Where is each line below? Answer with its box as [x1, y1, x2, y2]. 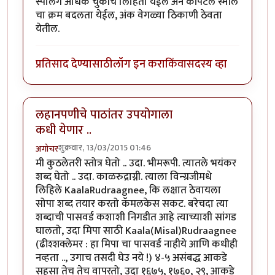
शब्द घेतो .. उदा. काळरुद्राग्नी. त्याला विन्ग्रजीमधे [36, 168, 212, 185]
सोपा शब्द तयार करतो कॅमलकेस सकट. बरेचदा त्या [36, 195, 228, 212]
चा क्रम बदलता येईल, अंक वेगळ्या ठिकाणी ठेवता [36, 6, 222, 24]
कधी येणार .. [36, 119, 91, 141]
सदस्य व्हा [187, 55, 227, 74]
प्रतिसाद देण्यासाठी [36, 55, 113, 74]
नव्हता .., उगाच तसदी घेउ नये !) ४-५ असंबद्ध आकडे [36, 249, 227, 266]
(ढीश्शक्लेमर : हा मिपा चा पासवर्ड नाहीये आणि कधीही [36, 235, 238, 253]
